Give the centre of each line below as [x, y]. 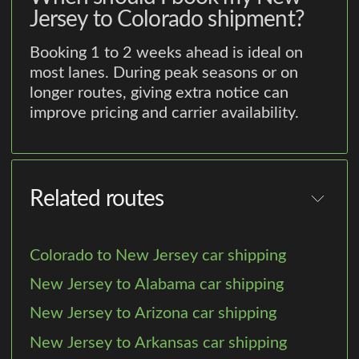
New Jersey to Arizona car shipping [153, 314]
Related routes [97, 198]
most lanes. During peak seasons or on [164, 73]
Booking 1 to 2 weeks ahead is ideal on [167, 53]
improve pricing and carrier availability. [165, 113]
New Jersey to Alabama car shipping [157, 285]
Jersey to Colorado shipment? [167, 19]
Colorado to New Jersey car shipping [158, 256]
